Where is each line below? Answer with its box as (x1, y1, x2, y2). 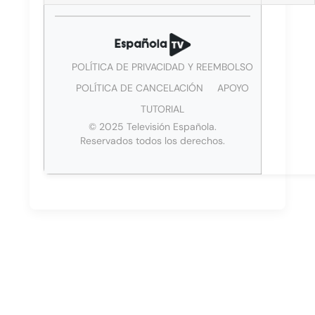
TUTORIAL (141, 103, 185, 116)
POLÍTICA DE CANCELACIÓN (76, 82, 204, 95)
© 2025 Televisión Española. (89, 120, 217, 134)
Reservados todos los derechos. (80, 134, 226, 148)
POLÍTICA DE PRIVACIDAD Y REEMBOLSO (72, 60, 254, 74)
